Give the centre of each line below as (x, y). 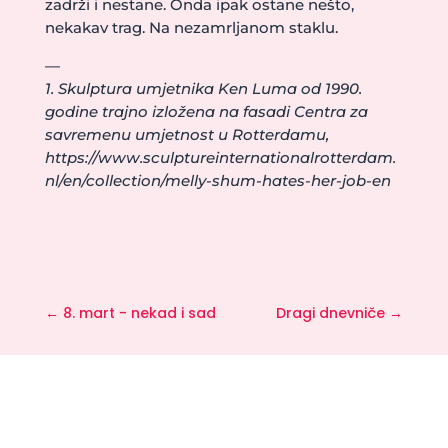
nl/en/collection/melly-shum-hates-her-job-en (217, 180)
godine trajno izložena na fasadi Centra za (206, 111)
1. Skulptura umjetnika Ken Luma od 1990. (203, 88)
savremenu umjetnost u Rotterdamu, (186, 134)
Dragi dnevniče (331, 313)
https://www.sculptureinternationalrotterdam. (220, 157)
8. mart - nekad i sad (139, 313)
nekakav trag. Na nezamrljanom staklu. (191, 27)
